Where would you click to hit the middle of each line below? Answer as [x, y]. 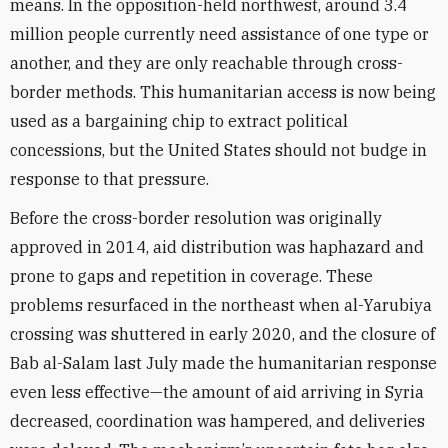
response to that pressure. [109, 179]
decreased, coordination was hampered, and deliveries [217, 421]
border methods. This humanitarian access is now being [223, 92]
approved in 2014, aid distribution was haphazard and [217, 247]
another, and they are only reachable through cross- [206, 63]
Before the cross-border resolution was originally [196, 218]
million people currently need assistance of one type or [219, 34]
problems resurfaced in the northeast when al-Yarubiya [221, 305]
